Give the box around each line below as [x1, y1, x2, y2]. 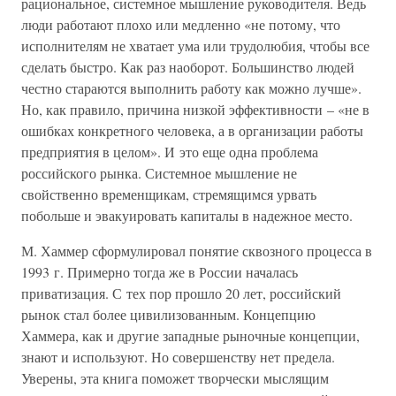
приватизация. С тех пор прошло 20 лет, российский [21, 284, 341, 302]
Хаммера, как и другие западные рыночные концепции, [21, 326, 360, 345]
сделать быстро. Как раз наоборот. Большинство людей [21, 57, 354, 76]
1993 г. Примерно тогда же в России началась [21, 263, 298, 281]
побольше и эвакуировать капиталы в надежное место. [21, 206, 353, 225]
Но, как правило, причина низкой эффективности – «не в [21, 100, 369, 118]
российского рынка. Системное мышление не [21, 164, 297, 182]
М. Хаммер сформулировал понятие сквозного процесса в [21, 241, 372, 260]
